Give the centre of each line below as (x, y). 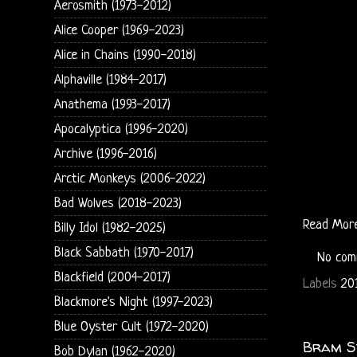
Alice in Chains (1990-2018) (125, 55)
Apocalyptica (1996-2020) (121, 129)
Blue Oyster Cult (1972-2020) (131, 327)
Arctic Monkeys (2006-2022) (129, 178)
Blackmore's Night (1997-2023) (133, 302)
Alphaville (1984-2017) (110, 80)
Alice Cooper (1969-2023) (119, 30)
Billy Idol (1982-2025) (110, 228)
